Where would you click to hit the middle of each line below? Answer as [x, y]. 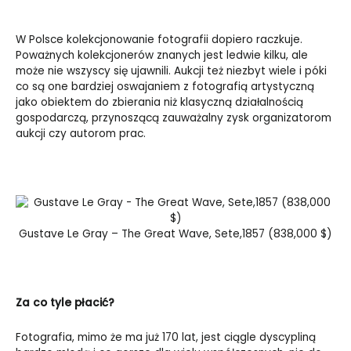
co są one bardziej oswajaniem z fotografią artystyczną [165, 87]
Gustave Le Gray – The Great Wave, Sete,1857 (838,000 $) [175, 234]
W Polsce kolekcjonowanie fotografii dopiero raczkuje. [159, 40]
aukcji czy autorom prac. [81, 134]
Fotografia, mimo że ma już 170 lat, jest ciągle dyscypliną [166, 337]
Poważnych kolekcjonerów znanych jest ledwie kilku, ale [162, 56]
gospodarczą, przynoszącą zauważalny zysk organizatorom [174, 118]
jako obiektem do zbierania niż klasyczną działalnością [159, 103]
